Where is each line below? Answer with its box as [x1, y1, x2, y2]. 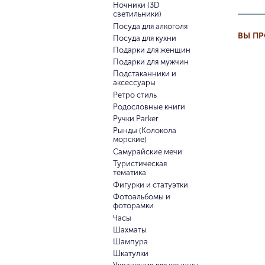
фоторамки [112, 201, 154, 211]
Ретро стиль [112, 91, 157, 99]
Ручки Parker [112, 114, 159, 123]
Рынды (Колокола [112, 126, 176, 135]
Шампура [112, 237, 148, 246]
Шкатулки [112, 249, 148, 258]
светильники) [112, 9, 161, 20]
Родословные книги [112, 102, 185, 111]
